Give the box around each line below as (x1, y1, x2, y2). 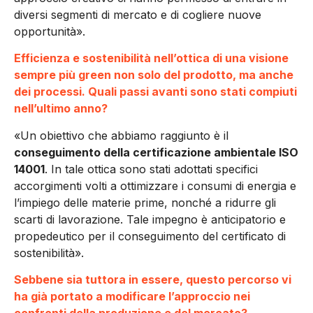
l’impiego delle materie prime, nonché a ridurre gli (14, 195, 276, 210)
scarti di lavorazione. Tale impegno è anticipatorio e (14, 212, 286, 226)
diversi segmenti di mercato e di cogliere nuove (14, 7, 261, 22)
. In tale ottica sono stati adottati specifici (45, 161, 258, 176)
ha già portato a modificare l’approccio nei (14, 289, 250, 303)
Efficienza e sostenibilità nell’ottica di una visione (14, 51, 289, 66)
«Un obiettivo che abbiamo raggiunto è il (14, 128, 228, 143)
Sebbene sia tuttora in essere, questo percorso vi (14, 272, 291, 286)
